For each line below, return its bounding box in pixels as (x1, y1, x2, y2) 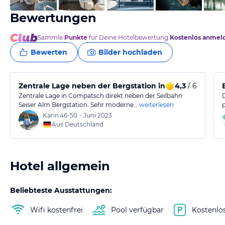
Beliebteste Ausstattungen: (10, 186, 112, 195)
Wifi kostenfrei (30, 205, 83, 214)
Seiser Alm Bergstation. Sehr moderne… (19, 101, 138, 108)
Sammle (38, 34, 64, 41)
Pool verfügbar (111, 205, 164, 214)
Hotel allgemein (10, 159, 110, 173)
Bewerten (31, 48, 67, 57)
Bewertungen (10, 11, 96, 25)
